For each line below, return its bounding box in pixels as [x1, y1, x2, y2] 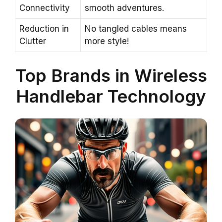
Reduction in [19, 24, 69, 34]
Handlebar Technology [16, 85, 206, 107]
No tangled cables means [85, 24, 187, 34]
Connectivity [19, 3, 70, 13]
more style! [85, 36, 129, 47]
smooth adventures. [85, 3, 164, 13]
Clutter [19, 36, 46, 47]
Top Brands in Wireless [15, 64, 207, 86]
